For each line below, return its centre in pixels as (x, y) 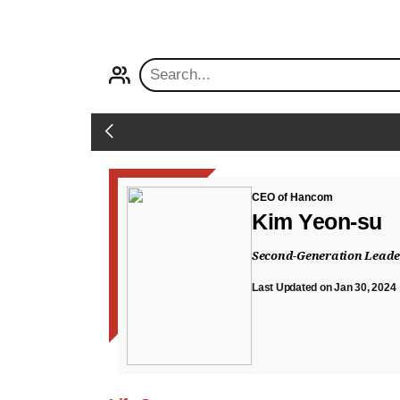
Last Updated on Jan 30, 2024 (324, 287)
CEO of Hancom (292, 197)
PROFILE (119, 59)
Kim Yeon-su (317, 221)
